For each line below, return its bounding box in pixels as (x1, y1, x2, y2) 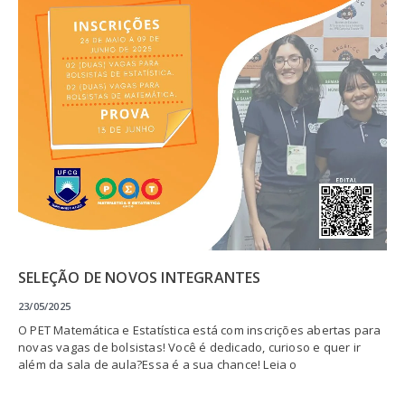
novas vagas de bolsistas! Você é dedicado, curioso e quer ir (18, 338, 362, 355)
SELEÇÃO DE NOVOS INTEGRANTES (18, 267, 261, 287)
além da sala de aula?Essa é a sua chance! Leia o (18, 355, 297, 372)
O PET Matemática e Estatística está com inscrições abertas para (18, 321, 381, 338)
